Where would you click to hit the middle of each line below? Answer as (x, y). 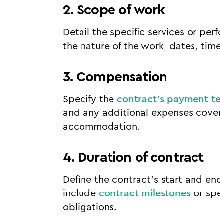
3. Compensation (115, 77)
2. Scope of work (114, 10)
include (81, 193)
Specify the (90, 99)
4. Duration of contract (133, 157)
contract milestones (144, 193)
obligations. (90, 207)
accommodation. (101, 127)
